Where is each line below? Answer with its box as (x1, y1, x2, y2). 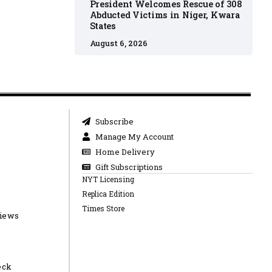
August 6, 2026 (89, 38, 148, 48)
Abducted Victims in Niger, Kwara (89, 9, 240, 21)
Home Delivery (95, 146, 155, 157)
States (89, 20, 116, 32)
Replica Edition (81, 189, 134, 199)
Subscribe (95, 116, 134, 127)
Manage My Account (95, 131, 174, 142)
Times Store (81, 203, 124, 213)
